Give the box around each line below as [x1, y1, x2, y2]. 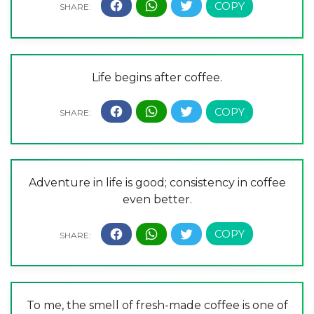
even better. [122, 193, 192, 207]
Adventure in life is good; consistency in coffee [28, 176, 286, 190]
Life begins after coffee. [92, 70, 222, 84]
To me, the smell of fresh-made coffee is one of [26, 299, 288, 313]
